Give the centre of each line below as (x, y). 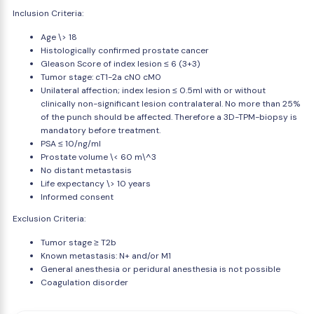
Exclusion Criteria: (49, 219)
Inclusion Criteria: (48, 13)
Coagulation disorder (84, 282)
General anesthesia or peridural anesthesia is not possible (161, 269)
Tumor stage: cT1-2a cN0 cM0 (101, 77)
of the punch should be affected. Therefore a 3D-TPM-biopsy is (169, 117)
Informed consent (77, 197)
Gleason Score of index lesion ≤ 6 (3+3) (120, 64)
